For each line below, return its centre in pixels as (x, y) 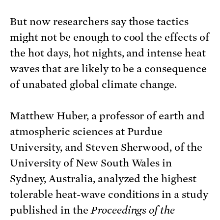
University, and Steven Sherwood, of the (106, 148)
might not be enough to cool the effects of (110, 38)
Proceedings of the (133, 210)
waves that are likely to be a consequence (109, 69)
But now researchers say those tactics (99, 22)
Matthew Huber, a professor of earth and (108, 116)
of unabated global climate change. (94, 85)
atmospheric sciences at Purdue (86, 132)
